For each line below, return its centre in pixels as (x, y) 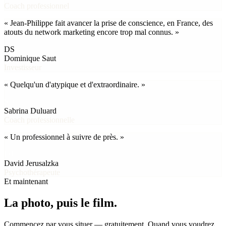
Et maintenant (26, 182)
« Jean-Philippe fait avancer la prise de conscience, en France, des (108, 23)
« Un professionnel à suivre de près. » (64, 137)
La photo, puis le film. (61, 203)
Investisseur (23, 68)
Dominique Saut (30, 59)
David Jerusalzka (31, 163)
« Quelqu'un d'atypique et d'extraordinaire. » (75, 85)
